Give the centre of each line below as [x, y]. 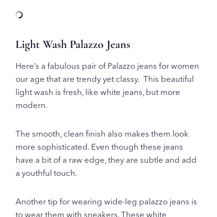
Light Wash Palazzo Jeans [73, 44]
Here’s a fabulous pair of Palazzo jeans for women [107, 65]
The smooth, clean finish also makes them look [102, 133]
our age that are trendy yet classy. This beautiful [105, 78]
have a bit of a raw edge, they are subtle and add [106, 159]
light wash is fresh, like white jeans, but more [98, 92]
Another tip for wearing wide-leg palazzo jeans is [106, 201]
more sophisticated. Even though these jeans [99, 146]
